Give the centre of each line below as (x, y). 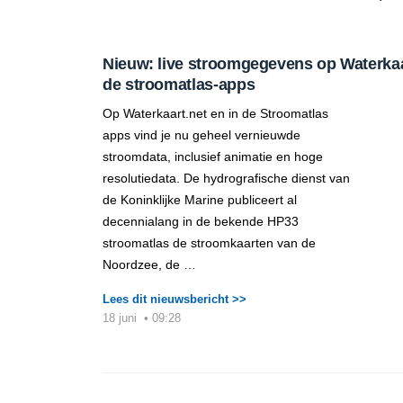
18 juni (121, 318)
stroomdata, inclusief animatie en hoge (213, 157)
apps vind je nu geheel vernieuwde (201, 135)
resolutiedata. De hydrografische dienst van (226, 178)
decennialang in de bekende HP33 (201, 221)
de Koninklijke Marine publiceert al (200, 200)
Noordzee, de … (149, 264)
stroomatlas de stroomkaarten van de (209, 243)
